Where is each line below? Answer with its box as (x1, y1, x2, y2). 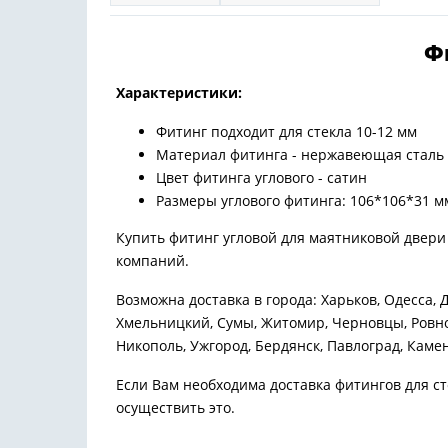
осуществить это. (116, 398, 235, 417)
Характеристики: (116, 83, 242, 102)
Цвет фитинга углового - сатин (156, 168, 367, 187)
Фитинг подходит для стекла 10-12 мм (156, 122, 417, 141)
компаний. (116, 251, 189, 270)
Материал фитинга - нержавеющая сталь (156, 145, 444, 164)
